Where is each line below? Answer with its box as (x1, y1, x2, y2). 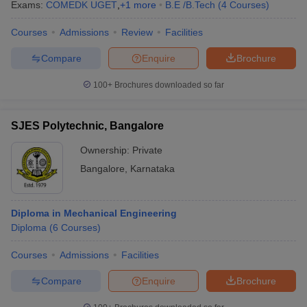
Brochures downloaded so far (112, 80, 224, 90)
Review (121, 27, 153, 38)
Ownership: (80, 145, 132, 156)
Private (132, 145, 162, 156)
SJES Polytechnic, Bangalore (11, 120, 164, 132)
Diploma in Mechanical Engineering (11, 208, 177, 219)
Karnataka (130, 163, 175, 174)
